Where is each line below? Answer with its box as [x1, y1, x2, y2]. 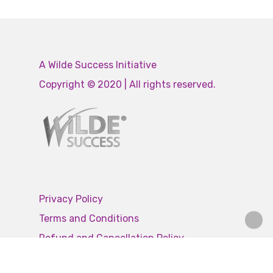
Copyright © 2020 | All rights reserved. [39, 79, 216, 90]
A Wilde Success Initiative [39, 59, 157, 71]
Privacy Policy [39, 193, 103, 205]
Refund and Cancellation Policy [39, 232, 184, 244]
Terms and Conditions [39, 213, 139, 224]
